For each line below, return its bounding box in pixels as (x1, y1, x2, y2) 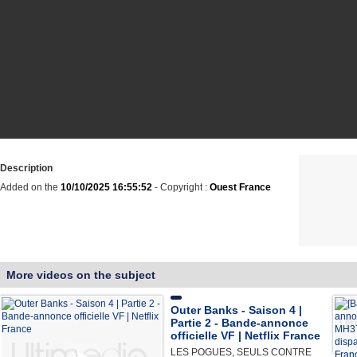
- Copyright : (152, 182, 210, 193)
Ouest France (210, 182, 271, 193)
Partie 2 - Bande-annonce (171, 316, 308, 330)
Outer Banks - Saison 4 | (171, 304, 302, 317)
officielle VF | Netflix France (171, 329, 320, 343)
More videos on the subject (6, 268, 155, 281)
